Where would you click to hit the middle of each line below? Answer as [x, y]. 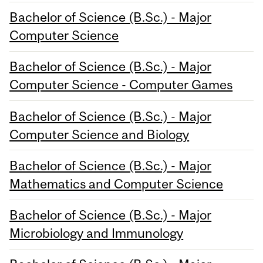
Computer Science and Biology [100, 134]
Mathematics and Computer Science [117, 183]
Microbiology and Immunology [97, 233]
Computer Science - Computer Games [121, 85]
